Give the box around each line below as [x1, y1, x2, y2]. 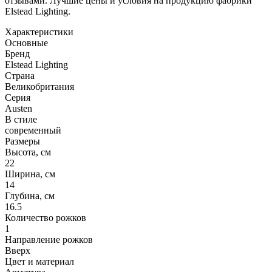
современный [5, 124, 61, 135]
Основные [5, 37, 48, 48]
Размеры [5, 135, 40, 146]
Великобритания [5, 81, 74, 92]
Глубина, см [5, 190, 55, 201]
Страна [5, 70, 35, 81]
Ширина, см [5, 168, 55, 179]
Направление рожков [5, 234, 93, 245]
